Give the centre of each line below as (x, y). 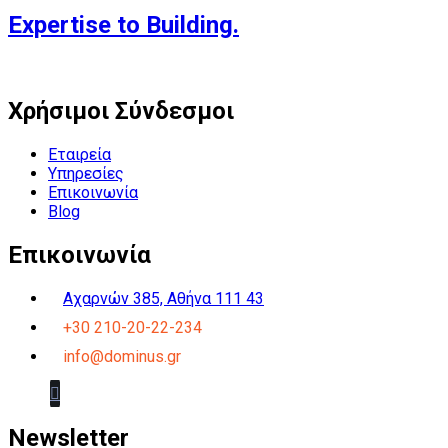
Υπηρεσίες (86, 174)
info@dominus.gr (122, 357)
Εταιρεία (79, 155)
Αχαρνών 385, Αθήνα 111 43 (163, 299)
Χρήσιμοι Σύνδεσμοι (121, 111)
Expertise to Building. (123, 24)
